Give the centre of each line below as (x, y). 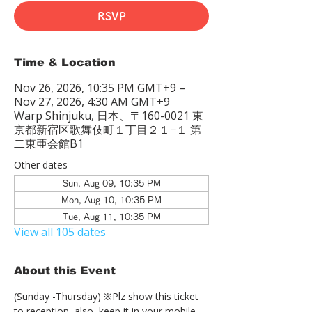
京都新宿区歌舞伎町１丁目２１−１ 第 (108, 130)
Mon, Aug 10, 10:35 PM (111, 200)
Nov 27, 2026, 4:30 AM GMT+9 (92, 102)
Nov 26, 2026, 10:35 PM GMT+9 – (100, 88)
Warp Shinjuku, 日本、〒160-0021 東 (109, 116)
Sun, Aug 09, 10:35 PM (111, 183)
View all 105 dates (60, 232)
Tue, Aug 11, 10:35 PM (111, 217)
